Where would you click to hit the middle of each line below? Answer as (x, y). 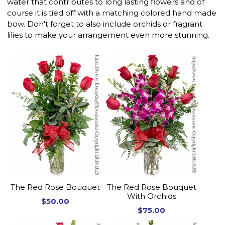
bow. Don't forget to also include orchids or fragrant (105, 24)
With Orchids (151, 196)
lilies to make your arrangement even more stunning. (108, 35)
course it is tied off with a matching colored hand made (112, 13)
